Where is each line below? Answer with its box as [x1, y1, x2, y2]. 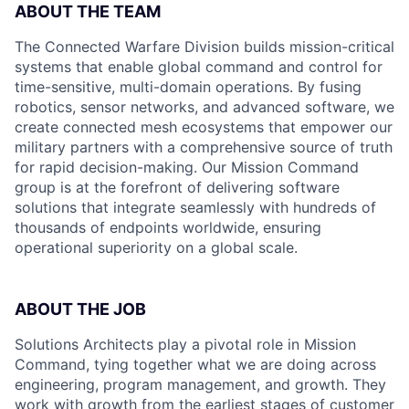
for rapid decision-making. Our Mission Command [15, 158, 359, 176]
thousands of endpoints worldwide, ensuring [15, 218, 321, 236]
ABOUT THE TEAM [15, 2, 161, 21]
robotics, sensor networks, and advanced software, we [15, 98, 394, 116]
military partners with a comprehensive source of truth [15, 138, 393, 156]
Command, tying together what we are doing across [15, 355, 376, 373]
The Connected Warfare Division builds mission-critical [15, 37, 394, 56]
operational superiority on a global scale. [15, 238, 298, 257]
